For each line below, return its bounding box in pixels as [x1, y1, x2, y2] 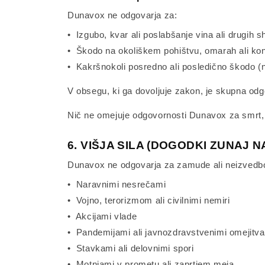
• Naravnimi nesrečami [67, 179, 166, 189]
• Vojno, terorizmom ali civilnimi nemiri [67, 195, 230, 205]
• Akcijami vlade [67, 211, 137, 221]
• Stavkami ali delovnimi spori [67, 243, 194, 253]
